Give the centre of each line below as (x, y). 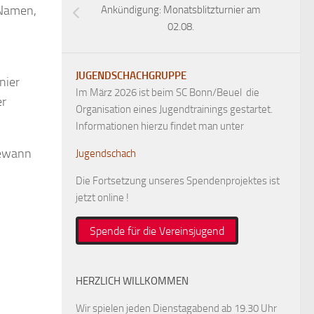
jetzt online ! (102, 198)
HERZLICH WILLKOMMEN (132, 281)
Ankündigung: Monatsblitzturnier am (181, 10)
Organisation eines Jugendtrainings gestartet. (174, 109)
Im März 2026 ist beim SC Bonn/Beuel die (168, 93)
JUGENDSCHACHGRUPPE (131, 76)
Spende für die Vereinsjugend (157, 231)
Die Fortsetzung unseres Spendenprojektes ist (178, 181)
